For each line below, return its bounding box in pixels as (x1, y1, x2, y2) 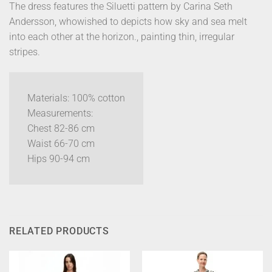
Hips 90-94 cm (27, 153, 90, 165)
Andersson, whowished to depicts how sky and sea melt (9, 16, 247, 28)
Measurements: (27, 107, 93, 120)
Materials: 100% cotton (27, 92, 125, 104)
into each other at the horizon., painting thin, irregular (9, 31, 234, 43)
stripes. (9, 46, 40, 58)
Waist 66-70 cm (27, 138, 95, 150)
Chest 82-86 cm (27, 123, 95, 135)
